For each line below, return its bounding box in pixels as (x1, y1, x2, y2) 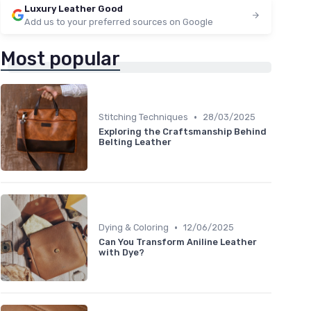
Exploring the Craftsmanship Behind (99, 126, 267, 137)
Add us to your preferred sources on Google (24, 17, 213, 28)
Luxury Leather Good (24, 3, 123, 15)
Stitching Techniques (99, 112, 188, 123)
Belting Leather (99, 137, 171, 148)
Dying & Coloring (99, 222, 169, 233)
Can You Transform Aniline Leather (99, 237, 257, 248)
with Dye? (99, 247, 144, 258)
